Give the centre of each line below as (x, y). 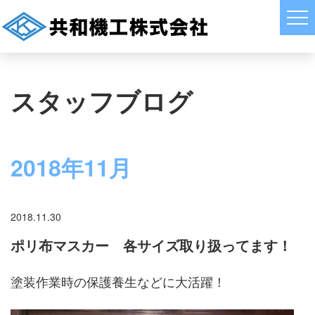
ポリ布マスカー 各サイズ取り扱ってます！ (151, 245)
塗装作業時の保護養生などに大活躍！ (118, 281)
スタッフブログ (102, 100)
